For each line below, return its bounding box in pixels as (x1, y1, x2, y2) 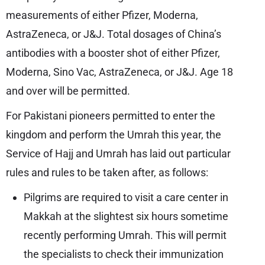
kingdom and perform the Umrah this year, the (6, 128, 221, 141)
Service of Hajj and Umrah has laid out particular (6, 147, 231, 160)
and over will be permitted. (6, 85, 130, 97)
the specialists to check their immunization (24, 248, 224, 260)
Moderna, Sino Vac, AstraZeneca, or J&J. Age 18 (6, 66, 233, 78)
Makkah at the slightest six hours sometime (24, 210, 228, 222)
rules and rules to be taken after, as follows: (6, 166, 208, 179)
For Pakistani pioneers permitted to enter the (6, 109, 215, 122)
